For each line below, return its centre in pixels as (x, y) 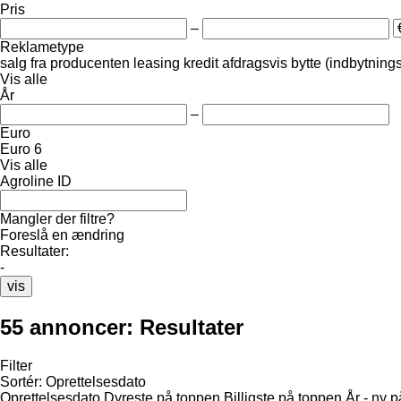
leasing (157, 63)
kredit (201, 63)
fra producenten (80, 63)
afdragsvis (255, 63)
